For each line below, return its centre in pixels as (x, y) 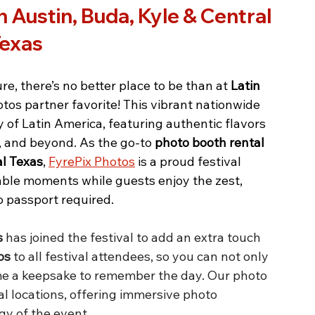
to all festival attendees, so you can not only (141, 256)
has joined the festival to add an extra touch (133, 237)
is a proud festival (189, 161)
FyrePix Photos (92, 161)
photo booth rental (211, 142)
